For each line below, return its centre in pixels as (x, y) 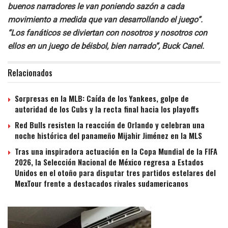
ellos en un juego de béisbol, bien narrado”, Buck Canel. (106, 46)
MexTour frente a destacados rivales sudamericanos (102, 183)
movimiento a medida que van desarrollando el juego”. (105, 19)
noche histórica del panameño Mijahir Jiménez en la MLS (108, 135)
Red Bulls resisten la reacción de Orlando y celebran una (110, 124)
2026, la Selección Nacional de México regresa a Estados (109, 162)
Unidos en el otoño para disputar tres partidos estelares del (115, 172)
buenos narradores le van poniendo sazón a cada (96, 6)
